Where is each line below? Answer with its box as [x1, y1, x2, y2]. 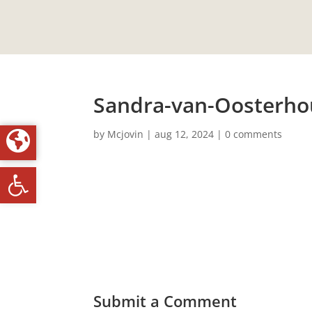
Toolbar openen [6, 158, 172, 188]
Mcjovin [107, 127, 144, 141]
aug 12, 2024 [155, 127, 214, 141]
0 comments [225, 127, 283, 141]
